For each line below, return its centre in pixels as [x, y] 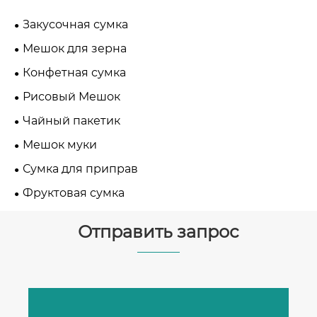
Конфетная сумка [74, 72]
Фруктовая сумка [74, 192]
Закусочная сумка [75, 24]
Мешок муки [60, 144]
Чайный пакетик [71, 120]
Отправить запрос [158, 232]
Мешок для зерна [75, 48]
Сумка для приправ [80, 168]
